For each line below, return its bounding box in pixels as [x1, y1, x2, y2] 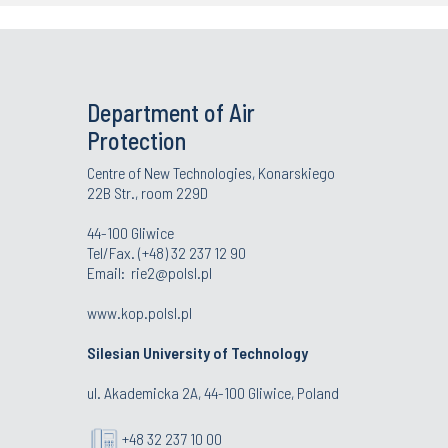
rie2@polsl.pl [131, 263, 212, 282]
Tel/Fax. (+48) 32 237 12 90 [87, 243, 246, 262]
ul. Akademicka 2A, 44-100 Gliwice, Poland [87, 383, 339, 402]
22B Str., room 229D [87, 183, 208, 202]
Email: [87, 263, 131, 282]
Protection [87, 126, 186, 155]
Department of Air [87, 98, 255, 127]
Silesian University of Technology [87, 343, 308, 362]
